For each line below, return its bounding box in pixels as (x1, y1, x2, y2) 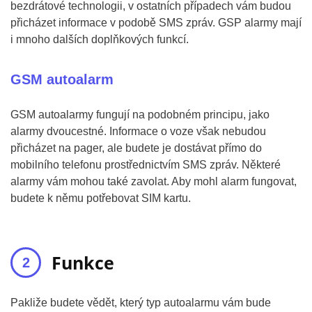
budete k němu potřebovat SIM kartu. (10, 192, 191, 204)
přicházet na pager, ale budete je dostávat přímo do (10, 142, 262, 154)
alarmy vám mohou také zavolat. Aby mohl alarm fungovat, (10, 175, 297, 187)
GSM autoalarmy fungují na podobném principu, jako (10, 109, 270, 120)
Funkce (52, 251, 114, 274)
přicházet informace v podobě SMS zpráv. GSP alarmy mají (10, 17, 302, 29)
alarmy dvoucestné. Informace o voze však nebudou (10, 125, 266, 137)
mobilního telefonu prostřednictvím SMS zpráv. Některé (10, 159, 281, 171)
